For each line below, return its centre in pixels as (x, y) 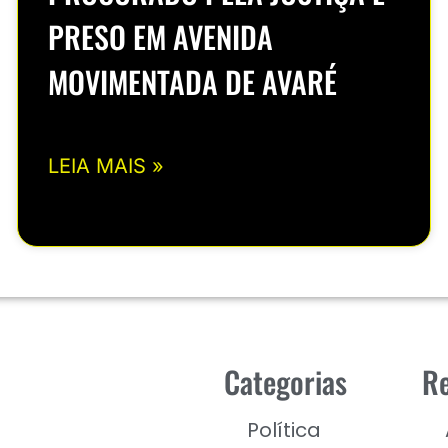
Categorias (285, 381)
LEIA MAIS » (105, 166)
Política (284, 429)
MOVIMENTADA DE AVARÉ (192, 82)
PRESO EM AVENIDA (160, 37)
